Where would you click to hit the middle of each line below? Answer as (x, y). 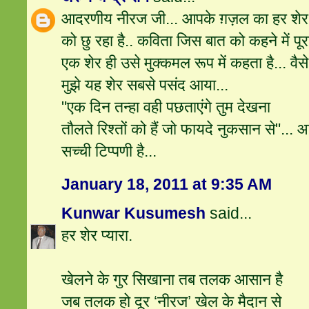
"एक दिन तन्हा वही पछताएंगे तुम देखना (166, 107)
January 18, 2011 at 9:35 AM (167, 185)
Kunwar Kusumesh (134, 213)
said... (229, 213)
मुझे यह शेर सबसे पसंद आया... (145, 85)
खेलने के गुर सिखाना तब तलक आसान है (172, 280)
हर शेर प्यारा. (97, 236)
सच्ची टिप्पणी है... (109, 151)
